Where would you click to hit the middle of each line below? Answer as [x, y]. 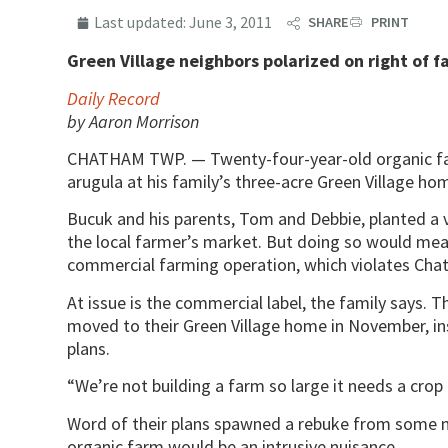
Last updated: [140, 22]
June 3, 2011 [231, 22]
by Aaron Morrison [133, 121]
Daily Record [114, 98]
